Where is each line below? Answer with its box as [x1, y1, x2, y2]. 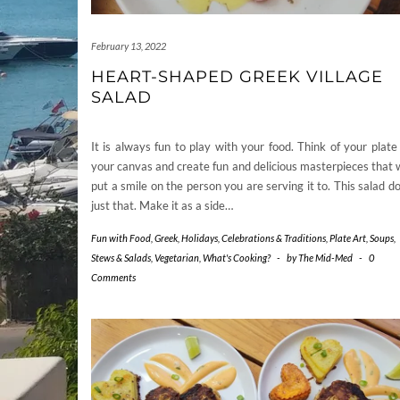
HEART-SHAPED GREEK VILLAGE [91, 66, 383, 87]
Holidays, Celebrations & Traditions [181, 231, 326, 244]
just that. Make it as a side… [91, 197, 233, 212]
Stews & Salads [91, 251, 151, 263]
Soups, [370, 231, 396, 244]
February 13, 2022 [91, 39, 166, 52]
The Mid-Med [298, 251, 353, 263]
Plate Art [329, 231, 366, 244]
